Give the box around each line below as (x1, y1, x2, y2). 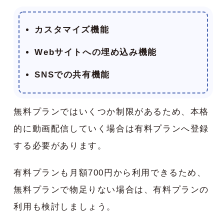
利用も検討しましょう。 (13, 202, 116, 212)
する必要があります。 (13, 141, 107, 151)
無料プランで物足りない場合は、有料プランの (13, 185, 209, 195)
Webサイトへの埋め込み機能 (34, 47, 157, 57)
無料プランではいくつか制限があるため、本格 (13, 107, 209, 117)
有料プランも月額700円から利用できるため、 (13, 168, 206, 178)
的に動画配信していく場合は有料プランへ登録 (13, 124, 209, 134)
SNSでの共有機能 (34, 70, 110, 80)
